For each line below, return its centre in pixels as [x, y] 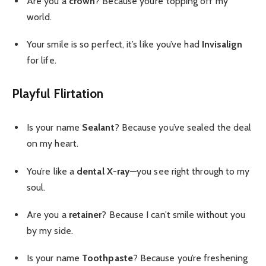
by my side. [50, 230]
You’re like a [52, 171]
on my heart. [53, 144]
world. [39, 17]
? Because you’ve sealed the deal [183, 128]
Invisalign [222, 45]
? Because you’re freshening [190, 258]
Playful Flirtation [58, 94]
